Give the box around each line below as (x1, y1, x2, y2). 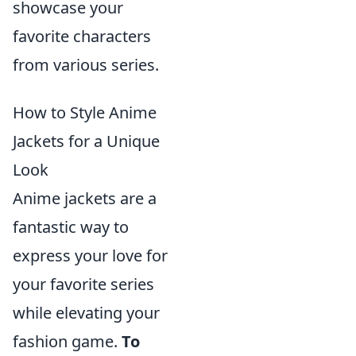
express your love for (13, 245, 168, 266)
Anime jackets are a (13, 188, 157, 209)
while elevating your (13, 302, 160, 323)
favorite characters (13, 25, 151, 47)
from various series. (13, 54, 159, 75)
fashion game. (13, 331, 122, 352)
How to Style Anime (13, 102, 157, 123)
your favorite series (13, 273, 154, 295)
